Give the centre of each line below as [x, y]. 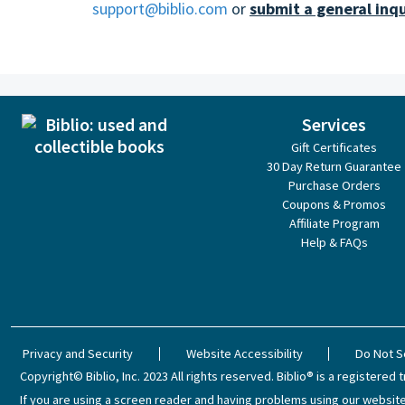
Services [334, 124]
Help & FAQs [334, 242]
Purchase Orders [334, 185]
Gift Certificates [334, 147]
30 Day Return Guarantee [334, 166]
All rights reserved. [223, 376]
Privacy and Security [78, 353]
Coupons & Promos [334, 204]
